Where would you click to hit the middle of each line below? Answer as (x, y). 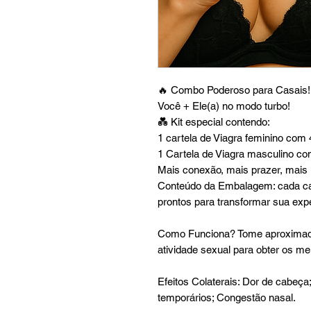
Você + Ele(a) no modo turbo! (224, 106)
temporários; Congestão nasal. (227, 298)
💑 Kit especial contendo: (214, 122)
